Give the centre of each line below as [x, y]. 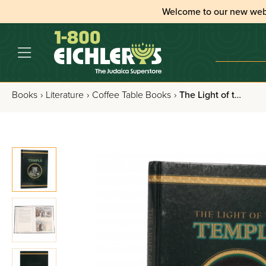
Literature [65, 95]
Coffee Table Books [132, 95]
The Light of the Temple [207, 95]
